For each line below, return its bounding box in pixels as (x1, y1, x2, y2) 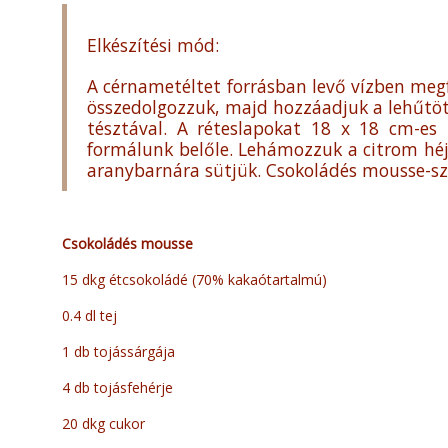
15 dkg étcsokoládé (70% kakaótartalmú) (62, 270, 327, 290)
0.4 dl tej (62, 306, 117, 326)
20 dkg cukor (62, 414, 145, 434)
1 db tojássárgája (62, 342, 175, 362)
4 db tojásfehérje (62, 378, 173, 398)
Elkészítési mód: (87, 33, 219, 58)
